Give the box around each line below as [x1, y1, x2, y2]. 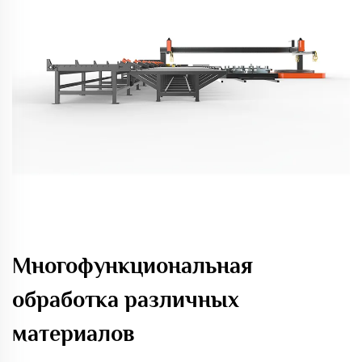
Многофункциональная [12, 253, 253, 278]
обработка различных [12, 287, 239, 312]
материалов [12, 321, 135, 346]
